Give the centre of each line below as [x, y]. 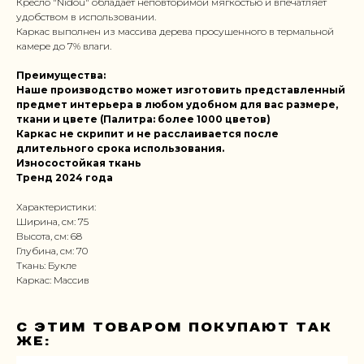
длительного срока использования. [120, 148]
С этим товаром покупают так [174, 327]
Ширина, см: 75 [52, 221]
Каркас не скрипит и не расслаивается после [147, 133]
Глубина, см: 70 [52, 250]
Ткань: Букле [46, 265]
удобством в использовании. [86, 16]
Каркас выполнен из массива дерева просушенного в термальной [175, 31]
